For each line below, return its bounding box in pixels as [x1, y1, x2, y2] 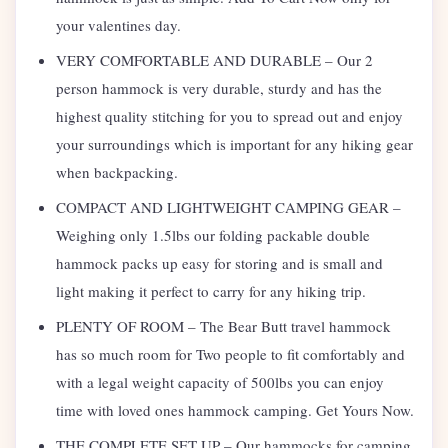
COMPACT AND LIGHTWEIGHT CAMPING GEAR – [56, 197, 401, 218]
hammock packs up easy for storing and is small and [56, 253, 383, 274]
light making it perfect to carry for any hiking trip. [56, 281, 366, 302]
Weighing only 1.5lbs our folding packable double [56, 225, 370, 246]
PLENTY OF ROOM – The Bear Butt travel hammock [56, 316, 391, 337]
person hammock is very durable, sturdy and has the [56, 78, 382, 99]
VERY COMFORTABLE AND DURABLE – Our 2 [56, 50, 373, 71]
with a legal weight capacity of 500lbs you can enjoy [56, 372, 384, 393]
